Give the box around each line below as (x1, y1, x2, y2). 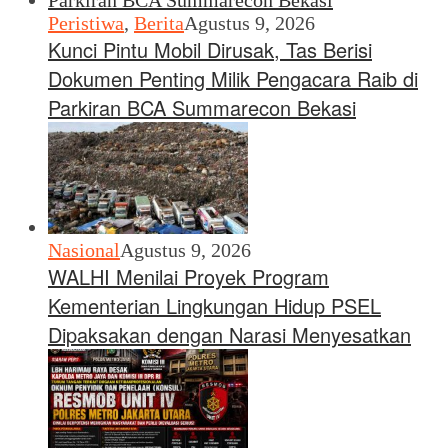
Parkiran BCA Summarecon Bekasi (48, 92, 356, 122)
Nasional (48, 238, 120, 261)
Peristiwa (48, 11, 124, 34)
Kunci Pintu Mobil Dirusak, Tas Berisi (48, 34, 372, 64)
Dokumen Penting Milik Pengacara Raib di (48, 63, 418, 93)
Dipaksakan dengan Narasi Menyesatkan (48, 319, 411, 349)
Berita (134, 11, 184, 34)
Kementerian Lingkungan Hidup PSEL (48, 290, 381, 320)
